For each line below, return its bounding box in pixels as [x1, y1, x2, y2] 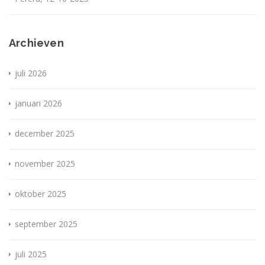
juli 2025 [15, 248, 47, 260]
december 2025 [15, 128, 75, 140]
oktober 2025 [15, 188, 66, 200]
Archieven [9, 37, 64, 50]
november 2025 [15, 158, 75, 170]
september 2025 [15, 218, 77, 230]
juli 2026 [15, 67, 47, 79]
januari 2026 [15, 98, 62, 109]
